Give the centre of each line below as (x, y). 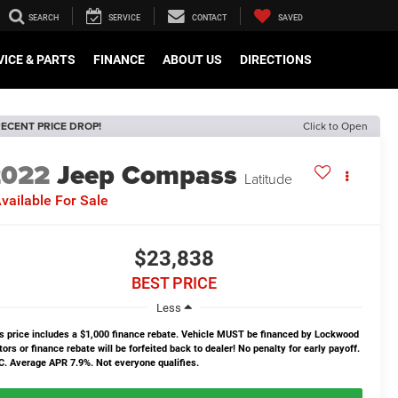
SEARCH (44, 18)
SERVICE (124, 18)
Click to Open (335, 126)
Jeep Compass (147, 175)
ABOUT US (192, 60)
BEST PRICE (174, 283)
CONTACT (209, 18)
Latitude (269, 179)
